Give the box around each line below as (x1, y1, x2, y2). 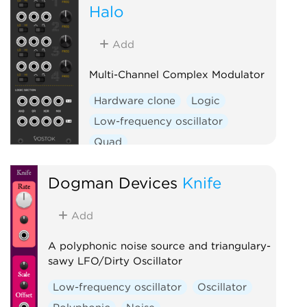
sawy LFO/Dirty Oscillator (47, 254, 182, 267)
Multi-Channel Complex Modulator (88, 68, 265, 81)
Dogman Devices (47, 173, 177, 192)
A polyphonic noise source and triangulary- (47, 239, 271, 252)
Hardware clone (94, 94, 176, 107)
